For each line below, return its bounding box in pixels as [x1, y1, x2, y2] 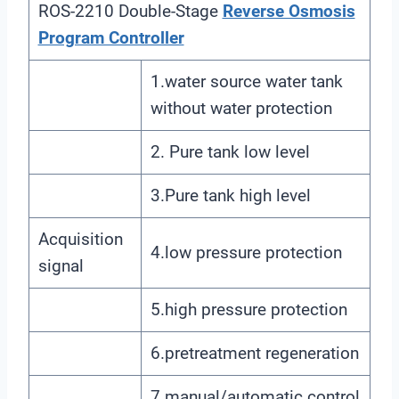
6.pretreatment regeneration [150, 342, 359, 363]
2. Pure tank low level [150, 141, 310, 162]
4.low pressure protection [150, 241, 342, 263]
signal [37, 255, 84, 276]
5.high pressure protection [150, 298, 347, 320]
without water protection [150, 97, 332, 118]
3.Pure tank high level [150, 184, 311, 206]
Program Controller [37, 27, 184, 48]
